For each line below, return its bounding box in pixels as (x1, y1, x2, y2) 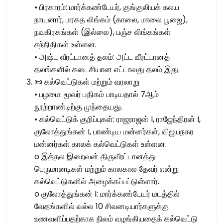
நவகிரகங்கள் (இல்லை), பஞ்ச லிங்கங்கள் (34, 26, 171, 38)
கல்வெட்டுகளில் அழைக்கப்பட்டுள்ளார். (34, 176, 159, 188)
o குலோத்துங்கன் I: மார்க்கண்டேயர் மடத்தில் (34, 188, 180, 200)
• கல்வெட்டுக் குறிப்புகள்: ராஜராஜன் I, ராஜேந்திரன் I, (34, 113, 201, 125)
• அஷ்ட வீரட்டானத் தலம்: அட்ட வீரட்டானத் (34, 51, 170, 63)
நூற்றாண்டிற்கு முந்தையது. (34, 101, 122, 113)
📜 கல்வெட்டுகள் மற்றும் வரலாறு (34, 76, 139, 88)
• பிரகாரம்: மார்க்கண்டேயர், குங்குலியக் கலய (34, 1, 179, 13)
